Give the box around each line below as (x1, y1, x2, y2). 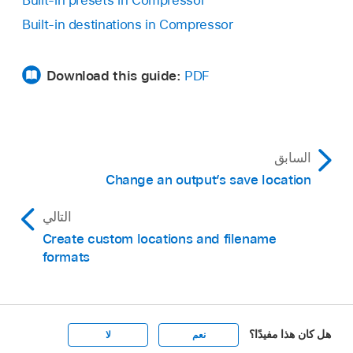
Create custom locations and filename (42, 230, 277, 247)
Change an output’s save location (105, 171, 311, 188)
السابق (273, 149, 311, 165)
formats (42, 248, 91, 265)
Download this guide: (46, 67, 185, 84)
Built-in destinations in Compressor (22, 16, 233, 32)
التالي (42, 208, 72, 225)
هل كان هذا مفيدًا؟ (249, 327, 331, 340)
